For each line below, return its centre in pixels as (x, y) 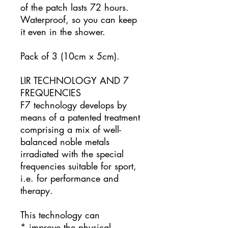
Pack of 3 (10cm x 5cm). (70, 56)
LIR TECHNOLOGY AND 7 (75, 81)
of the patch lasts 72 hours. (75, 7)
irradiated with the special (72, 154)
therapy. (37, 191)
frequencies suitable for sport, (78, 166)
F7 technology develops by (74, 105)
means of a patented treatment (80, 117)
